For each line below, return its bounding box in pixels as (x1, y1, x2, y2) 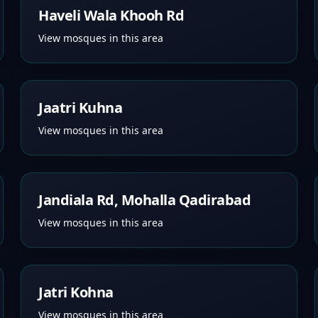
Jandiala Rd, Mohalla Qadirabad (38, 190, 251, 209)
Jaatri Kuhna (38, 98, 123, 117)
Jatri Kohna (38, 283, 114, 302)
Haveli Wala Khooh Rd (38, 6, 185, 25)
